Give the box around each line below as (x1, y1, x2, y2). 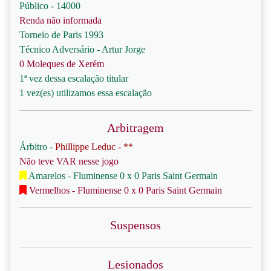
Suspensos (110, 218, 161, 232)
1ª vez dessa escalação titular (19, 73, 128, 83)
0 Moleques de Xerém (19, 59, 104, 69)
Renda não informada (19, 15, 102, 25)
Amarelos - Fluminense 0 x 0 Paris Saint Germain (27, 171, 218, 181)
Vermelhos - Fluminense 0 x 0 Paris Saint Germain (27, 185, 222, 195)
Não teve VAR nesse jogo (19, 156, 119, 166)
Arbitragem (107, 121, 164, 134)
